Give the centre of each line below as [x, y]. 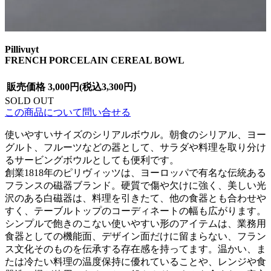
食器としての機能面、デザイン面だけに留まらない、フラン [135, 236]
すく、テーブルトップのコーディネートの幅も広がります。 [135, 211]
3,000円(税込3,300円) [92, 87]
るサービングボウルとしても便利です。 [92, 160]
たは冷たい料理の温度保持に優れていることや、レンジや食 [135, 261]
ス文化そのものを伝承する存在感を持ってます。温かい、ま [135, 249]
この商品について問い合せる [68, 112]
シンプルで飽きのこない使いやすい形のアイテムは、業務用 [135, 223]
